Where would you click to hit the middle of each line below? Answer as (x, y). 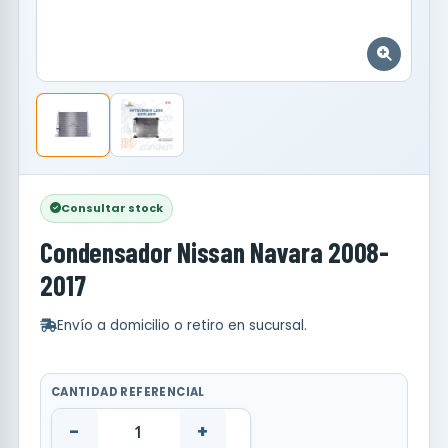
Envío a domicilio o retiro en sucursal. (182, 325)
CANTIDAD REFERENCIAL (127, 392)
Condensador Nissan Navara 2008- (214, 251)
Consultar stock (112, 207)
